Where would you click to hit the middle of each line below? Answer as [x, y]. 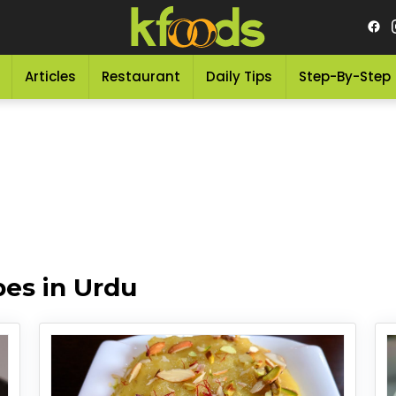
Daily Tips [240, 76]
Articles [50, 76]
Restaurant [141, 76]
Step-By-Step [344, 76]
